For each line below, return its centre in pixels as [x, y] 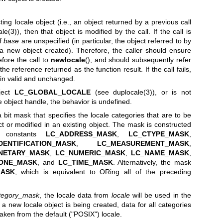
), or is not [172, 92]
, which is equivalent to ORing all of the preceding [103, 172]
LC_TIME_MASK [85, 163]
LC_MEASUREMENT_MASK [143, 144]
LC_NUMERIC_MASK [90, 153]
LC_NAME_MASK [160, 153]
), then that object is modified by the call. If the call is [104, 31]
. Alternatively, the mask [152, 163]
